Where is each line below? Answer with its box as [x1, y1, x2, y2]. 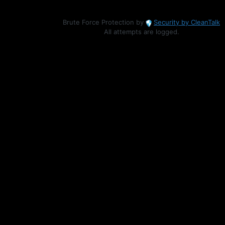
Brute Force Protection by [63, 18, 146, 26]
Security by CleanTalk [154, 18, 220, 26]
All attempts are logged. [103, 28, 179, 36]
